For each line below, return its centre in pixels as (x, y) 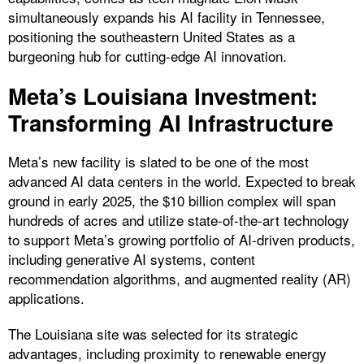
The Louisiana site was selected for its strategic (153, 333)
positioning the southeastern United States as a (152, 36)
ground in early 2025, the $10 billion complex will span (172, 200)
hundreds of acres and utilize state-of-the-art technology (179, 219)
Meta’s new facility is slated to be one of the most (158, 161)
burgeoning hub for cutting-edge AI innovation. (147, 55)
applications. (46, 297)
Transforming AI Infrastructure (171, 122)
